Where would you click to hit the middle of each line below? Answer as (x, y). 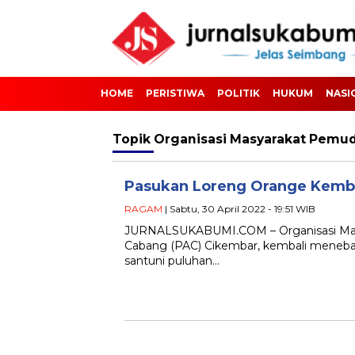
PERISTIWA (175, 93)
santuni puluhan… (172, 261)
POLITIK (239, 93)
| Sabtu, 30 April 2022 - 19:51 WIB (239, 209)
